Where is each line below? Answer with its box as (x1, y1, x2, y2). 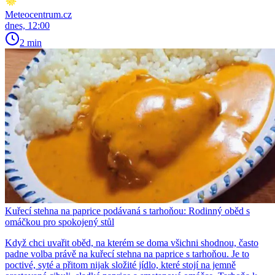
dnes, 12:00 (5, 20, 50, 31)
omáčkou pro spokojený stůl (5, 217, 114, 228)
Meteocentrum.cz (5, 9, 72, 20)
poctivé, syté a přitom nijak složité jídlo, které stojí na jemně (5, 260, 236, 271)
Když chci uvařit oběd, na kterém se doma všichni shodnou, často (5, 238, 258, 249)
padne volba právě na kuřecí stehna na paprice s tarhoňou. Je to (5, 249, 249, 260)
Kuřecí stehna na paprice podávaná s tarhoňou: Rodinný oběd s (5, 206, 250, 217)
